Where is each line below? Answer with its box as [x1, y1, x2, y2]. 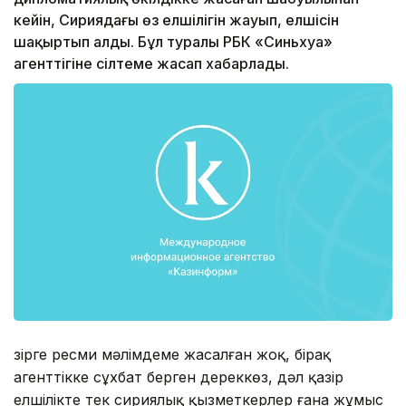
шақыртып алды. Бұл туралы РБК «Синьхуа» [14, 33, 333, 52]
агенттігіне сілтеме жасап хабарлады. [14, 54, 289, 73]
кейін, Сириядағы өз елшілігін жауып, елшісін [14, 11, 339, 30]
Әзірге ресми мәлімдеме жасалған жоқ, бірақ [14, 344, 331, 363]
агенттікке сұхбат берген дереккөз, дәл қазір [14, 367, 343, 386]
